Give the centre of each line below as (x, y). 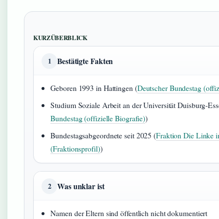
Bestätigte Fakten (85, 61)
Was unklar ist (81, 186)
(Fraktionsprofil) (75, 148)
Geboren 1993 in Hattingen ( (94, 88)
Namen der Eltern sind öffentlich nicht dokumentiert (129, 213)
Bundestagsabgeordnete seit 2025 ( (103, 135)
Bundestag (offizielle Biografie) (98, 118)
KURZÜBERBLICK (60, 38)
